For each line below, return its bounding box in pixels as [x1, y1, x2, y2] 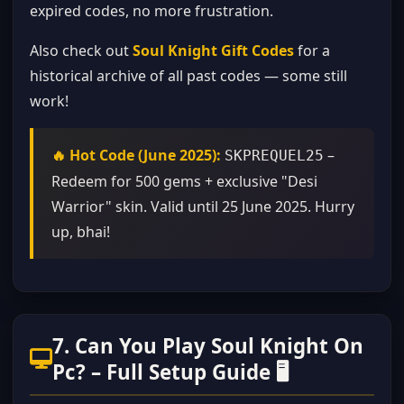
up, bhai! [51, 222, 110, 242]
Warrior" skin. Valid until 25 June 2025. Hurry [51, 197, 354, 216]
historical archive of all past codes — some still [30, 66, 347, 86]
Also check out [30, 41, 133, 60]
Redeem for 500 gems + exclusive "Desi [51, 171, 317, 191]
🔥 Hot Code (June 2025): [51, 145, 221, 165]
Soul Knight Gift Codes [133, 41, 294, 60]
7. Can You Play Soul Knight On [52, 332, 363, 360]
